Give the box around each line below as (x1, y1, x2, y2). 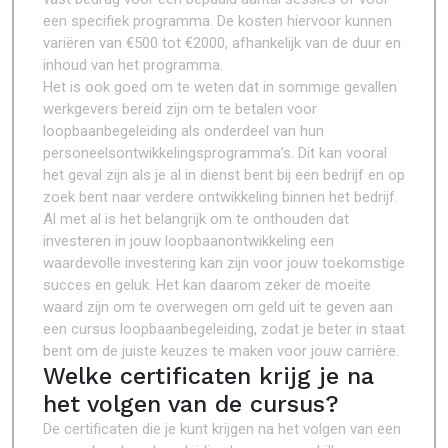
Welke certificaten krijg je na (43, 362, 374, 390)
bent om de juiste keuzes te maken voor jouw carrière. (43, 342, 399, 360)
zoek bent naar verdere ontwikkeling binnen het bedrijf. (43, 188, 398, 206)
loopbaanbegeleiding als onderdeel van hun (43, 122, 324, 140)
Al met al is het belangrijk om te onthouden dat (43, 210, 349, 228)
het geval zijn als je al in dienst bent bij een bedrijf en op (43, 166, 405, 184)
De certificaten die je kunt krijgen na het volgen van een (43, 420, 401, 438)
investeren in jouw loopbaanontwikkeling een (43, 232, 334, 250)
